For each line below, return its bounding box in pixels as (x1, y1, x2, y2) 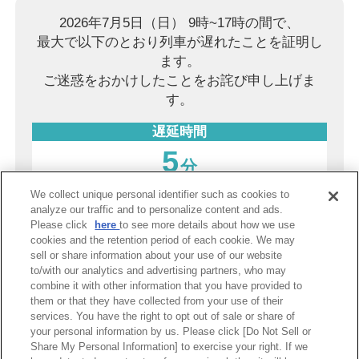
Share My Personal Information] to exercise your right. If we (30, 341, 309, 353)
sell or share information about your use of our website (30, 249, 283, 261)
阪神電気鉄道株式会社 (190, 221, 327, 237)
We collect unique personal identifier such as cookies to (30, 188, 290, 200)
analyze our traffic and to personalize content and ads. (30, 204, 284, 216)
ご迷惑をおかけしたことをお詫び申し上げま (43, 72, 316, 88)
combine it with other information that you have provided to (30, 280, 303, 292)
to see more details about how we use (119, 219, 296, 231)
